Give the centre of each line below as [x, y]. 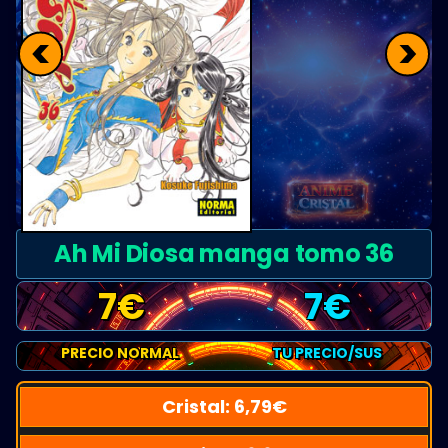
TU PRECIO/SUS [326, 352]
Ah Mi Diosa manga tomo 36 [224, 253]
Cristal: [197, 406]
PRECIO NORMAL [120, 352]
